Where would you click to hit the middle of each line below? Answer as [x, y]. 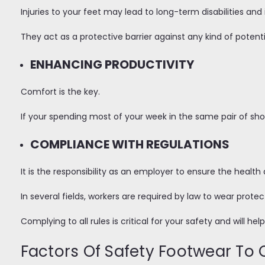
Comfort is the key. [61, 91]
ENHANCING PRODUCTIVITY [112, 64]
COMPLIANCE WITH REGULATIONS [130, 144]
